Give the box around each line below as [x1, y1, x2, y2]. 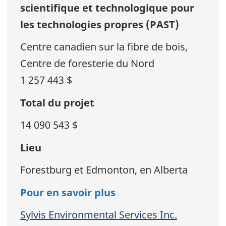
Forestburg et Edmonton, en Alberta [20, 163, 188, 177]
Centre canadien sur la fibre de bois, [20, 40, 188, 54]
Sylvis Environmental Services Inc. [20, 208, 177, 222]
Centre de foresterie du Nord [20, 56, 154, 71]
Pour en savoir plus [20, 185, 116, 199]
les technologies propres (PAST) [20, 17, 179, 31]
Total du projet [20, 95, 94, 109]
